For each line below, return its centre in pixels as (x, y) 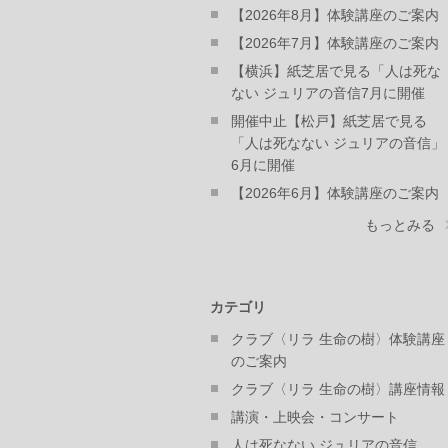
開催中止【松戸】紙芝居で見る (328, 121)
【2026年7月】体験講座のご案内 (334, 43)
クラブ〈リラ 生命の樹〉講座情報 (337, 389)
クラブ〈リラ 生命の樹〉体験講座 (337, 339)
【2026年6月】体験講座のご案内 (334, 193)
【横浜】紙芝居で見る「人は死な (335, 71)
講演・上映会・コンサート (314, 417)
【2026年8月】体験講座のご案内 (334, 15)
